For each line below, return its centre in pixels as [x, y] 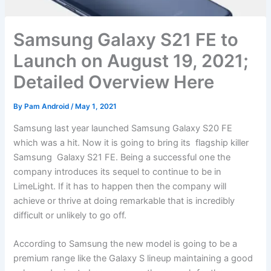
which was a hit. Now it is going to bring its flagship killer [131, 143]
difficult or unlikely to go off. [70, 216]
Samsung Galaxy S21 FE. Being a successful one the [122, 158]
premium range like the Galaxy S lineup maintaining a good [133, 259]
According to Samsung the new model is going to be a [126, 244]
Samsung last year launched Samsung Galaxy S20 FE [123, 129]
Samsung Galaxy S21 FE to [126, 40]
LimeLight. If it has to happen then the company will [120, 187]
